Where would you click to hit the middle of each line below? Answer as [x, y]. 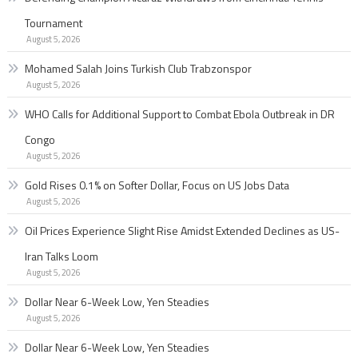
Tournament [53, 22]
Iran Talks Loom [61, 256]
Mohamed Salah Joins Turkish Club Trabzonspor [138, 68]
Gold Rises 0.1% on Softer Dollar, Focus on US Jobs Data [157, 185]
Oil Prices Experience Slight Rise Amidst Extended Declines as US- [182, 230]
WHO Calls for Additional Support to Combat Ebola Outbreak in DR [179, 113]
